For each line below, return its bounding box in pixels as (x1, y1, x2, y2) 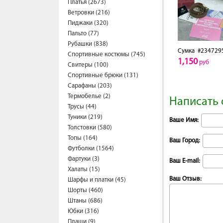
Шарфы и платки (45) (68, 177, 126, 183)
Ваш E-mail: (169, 158, 200, 164)
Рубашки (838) (68, 41, 108, 47)
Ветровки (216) (68, 9, 110, 16)
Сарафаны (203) (68, 83, 112, 89)
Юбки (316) (68, 208, 99, 215)
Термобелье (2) (68, 93, 111, 100)
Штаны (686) (68, 198, 103, 204)
